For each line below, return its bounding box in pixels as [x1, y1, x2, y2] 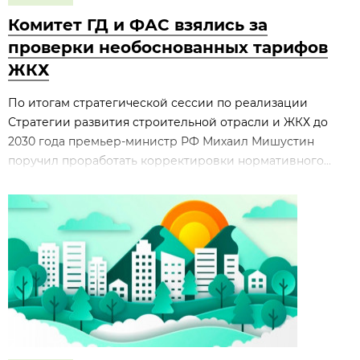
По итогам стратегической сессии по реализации [8, 96, 308, 110]
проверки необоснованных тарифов [8, 38, 328, 57]
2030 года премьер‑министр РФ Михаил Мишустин [8, 134, 314, 149]
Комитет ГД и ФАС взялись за [8, 15, 268, 35]
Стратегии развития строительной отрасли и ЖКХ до [8, 115, 328, 129]
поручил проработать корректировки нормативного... [8, 153, 331, 168]
